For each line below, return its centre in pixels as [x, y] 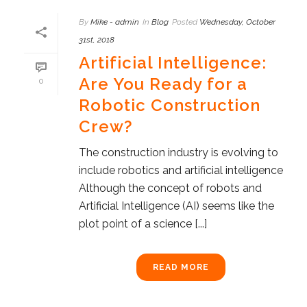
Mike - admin [115, 22]
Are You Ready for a [163, 84]
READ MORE [181, 267]
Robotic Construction [170, 105]
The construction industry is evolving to [179, 152]
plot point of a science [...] [143, 223]
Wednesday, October [237, 22]
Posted [185, 22]
